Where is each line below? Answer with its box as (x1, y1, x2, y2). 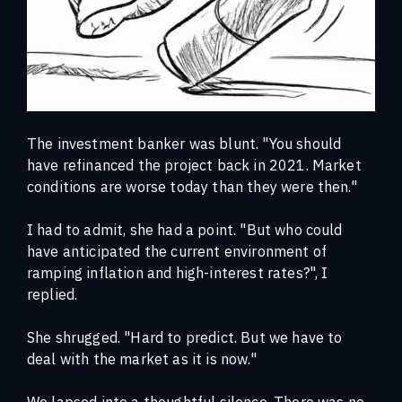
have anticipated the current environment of (27, 240, 327, 260)
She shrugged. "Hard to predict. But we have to (27, 327, 343, 346)
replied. (27, 284, 78, 303)
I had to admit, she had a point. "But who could (27, 219, 343, 239)
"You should (262, 133, 342, 153)
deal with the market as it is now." (27, 348, 257, 368)
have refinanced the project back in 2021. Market (27, 154, 362, 174)
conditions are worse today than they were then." (27, 176, 357, 196)
